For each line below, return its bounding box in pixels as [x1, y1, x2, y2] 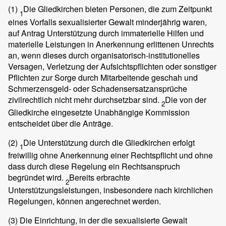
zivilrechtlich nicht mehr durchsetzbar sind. [8, 93, 161, 105]
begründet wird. [8, 172, 66, 183]
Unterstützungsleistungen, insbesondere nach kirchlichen [8, 184, 213, 196]
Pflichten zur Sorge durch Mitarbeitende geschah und [8, 71, 198, 83]
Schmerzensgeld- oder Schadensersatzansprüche [8, 82, 187, 94]
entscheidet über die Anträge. [8, 117, 113, 129]
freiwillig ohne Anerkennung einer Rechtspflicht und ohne [8, 149, 213, 161]
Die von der [165, 93, 206, 105]
